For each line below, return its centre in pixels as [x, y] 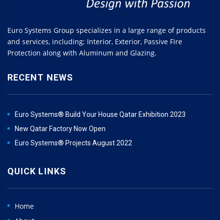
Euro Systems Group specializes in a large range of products [107, 30]
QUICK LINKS [37, 171]
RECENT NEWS [40, 77]
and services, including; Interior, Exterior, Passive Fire [95, 41]
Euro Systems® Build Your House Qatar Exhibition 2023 [100, 114]
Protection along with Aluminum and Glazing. [82, 53]
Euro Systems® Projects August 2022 [73, 143]
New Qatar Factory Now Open [60, 128]
